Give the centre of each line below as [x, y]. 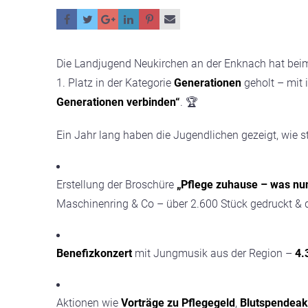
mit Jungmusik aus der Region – [213, 253]
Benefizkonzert [94, 253]
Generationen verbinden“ [118, 102]
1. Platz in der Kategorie [115, 83]
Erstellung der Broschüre [117, 185]
